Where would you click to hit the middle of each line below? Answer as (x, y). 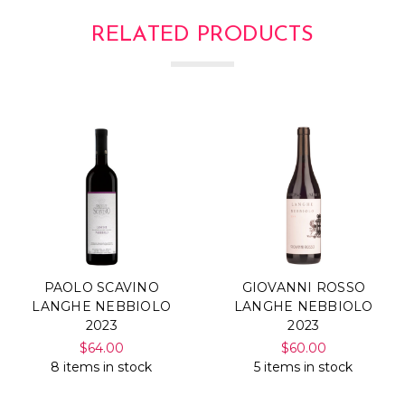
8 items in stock (102, 367)
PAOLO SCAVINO (101, 287)
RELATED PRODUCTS (202, 36)
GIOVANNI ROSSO (303, 287)
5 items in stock (304, 367)
